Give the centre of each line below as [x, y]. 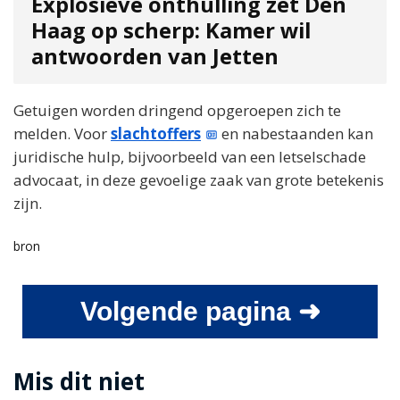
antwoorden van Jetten [155, 57]
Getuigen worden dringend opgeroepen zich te [177, 111]
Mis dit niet [79, 382]
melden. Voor [62, 134]
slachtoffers [156, 134]
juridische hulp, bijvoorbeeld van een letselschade [190, 157]
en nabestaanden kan [296, 134]
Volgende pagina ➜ [200, 312]
